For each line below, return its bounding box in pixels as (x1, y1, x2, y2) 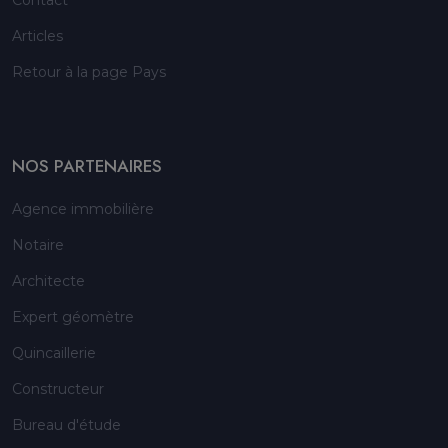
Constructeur (12, 380, 104, 399)
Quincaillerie (12, 344, 96, 363)
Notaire (12, 236, 64, 255)
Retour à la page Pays (12, 63, 166, 82)
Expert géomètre (12, 308, 134, 327)
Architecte (12, 272, 85, 291)
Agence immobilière (12, 200, 154, 219)
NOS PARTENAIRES (12, 154, 162, 179)
